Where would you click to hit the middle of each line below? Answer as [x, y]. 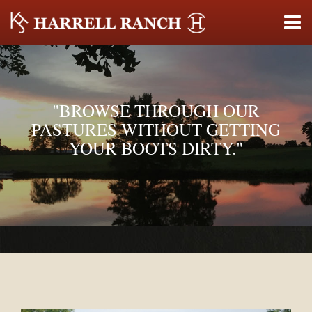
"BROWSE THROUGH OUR [156, 110]
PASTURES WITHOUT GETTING [156, 129]
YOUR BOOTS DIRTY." [156, 148]
